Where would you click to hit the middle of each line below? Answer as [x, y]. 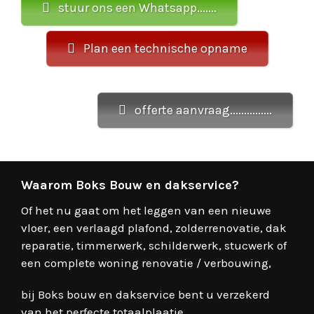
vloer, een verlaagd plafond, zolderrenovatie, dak [154, 227]
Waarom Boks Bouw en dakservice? [130, 185]
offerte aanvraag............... [203, 110]
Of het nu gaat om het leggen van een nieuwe [146, 210]
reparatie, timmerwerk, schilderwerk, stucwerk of [154, 245]
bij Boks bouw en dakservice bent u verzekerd [145, 294]
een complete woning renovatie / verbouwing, [146, 262]
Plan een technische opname [165, 48]
